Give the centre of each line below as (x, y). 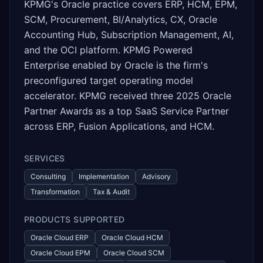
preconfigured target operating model (109, 80)
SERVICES (45, 158)
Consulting (48, 176)
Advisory (156, 176)
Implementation (104, 176)
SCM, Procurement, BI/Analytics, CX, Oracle (121, 19)
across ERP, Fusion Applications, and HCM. (119, 126)
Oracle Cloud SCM (134, 253)
